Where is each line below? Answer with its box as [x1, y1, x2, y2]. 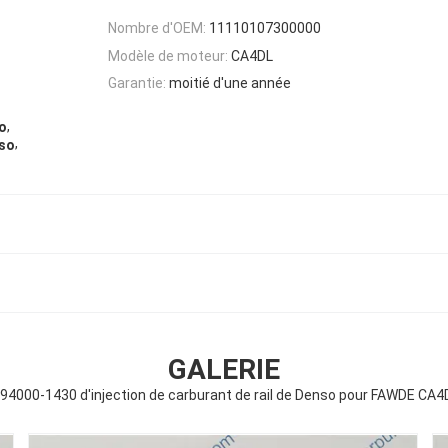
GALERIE [168, 353, 280, 387]
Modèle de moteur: [108, 47, 228, 64]
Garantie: [108, 74, 166, 91]
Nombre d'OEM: [108, 20, 206, 37]
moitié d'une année [169, 74, 291, 91]
